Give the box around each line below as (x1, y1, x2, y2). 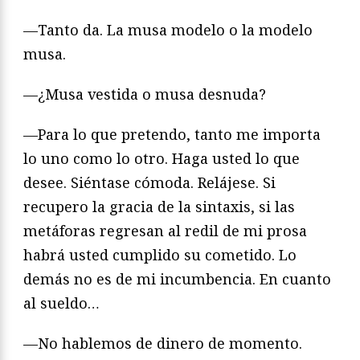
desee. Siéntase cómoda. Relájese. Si (23, 173, 276, 193)
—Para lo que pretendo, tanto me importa (23, 125, 321, 145)
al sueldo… (23, 293, 100, 313)
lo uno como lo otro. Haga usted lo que (23, 149, 300, 169)
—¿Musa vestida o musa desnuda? (23, 84, 266, 104)
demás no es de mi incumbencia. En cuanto (23, 269, 331, 289)
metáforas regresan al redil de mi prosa (23, 221, 307, 241)
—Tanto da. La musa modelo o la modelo (23, 20, 313, 40)
